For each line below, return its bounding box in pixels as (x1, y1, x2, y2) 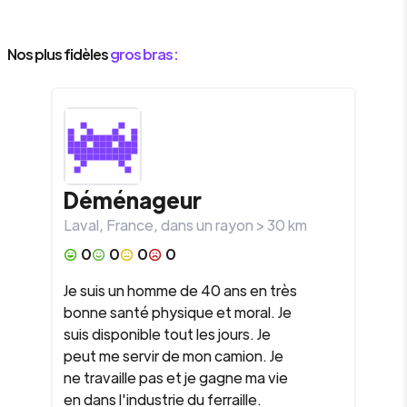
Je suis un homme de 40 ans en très (64, 281, 297, 300)
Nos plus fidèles (7, 45, 108, 64)
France (106, 215, 154, 234)
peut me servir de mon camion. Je (64, 346, 283, 365)
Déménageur (64, 185, 202, 213)
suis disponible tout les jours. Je (64, 324, 271, 343)
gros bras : (110, 45, 177, 64)
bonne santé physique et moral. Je (64, 303, 292, 322)
